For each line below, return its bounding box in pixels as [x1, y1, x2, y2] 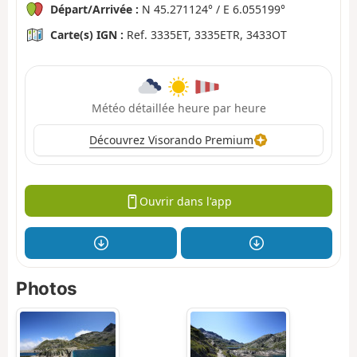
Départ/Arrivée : [50, 2, 139, 18]
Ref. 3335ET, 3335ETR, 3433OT [124, 27, 287, 43]
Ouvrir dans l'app [139, 193, 232, 209]
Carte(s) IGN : [50, 27, 124, 43]
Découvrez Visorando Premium [89, 132, 254, 148]
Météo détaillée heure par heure [91, 100, 266, 116]
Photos [16, 277, 77, 299]
